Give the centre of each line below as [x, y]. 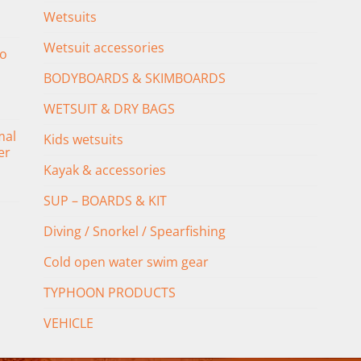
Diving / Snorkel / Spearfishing [135, 231]
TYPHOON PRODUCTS [110, 292]
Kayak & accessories [105, 170]
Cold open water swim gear [126, 261]
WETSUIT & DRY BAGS [109, 108]
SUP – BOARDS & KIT [105, 200]
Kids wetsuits [83, 139]
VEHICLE [68, 323]
